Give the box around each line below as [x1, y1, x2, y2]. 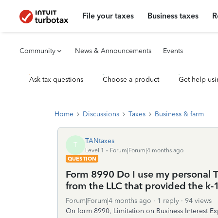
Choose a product [103, 75, 159, 84]
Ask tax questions [29, 75, 83, 84]
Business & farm [155, 110, 204, 118]
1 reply [157, 197, 179, 205]
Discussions [83, 110, 119, 118]
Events [163, 47, 183, 55]
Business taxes [147, 11, 199, 20]
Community [19, 47, 55, 55]
